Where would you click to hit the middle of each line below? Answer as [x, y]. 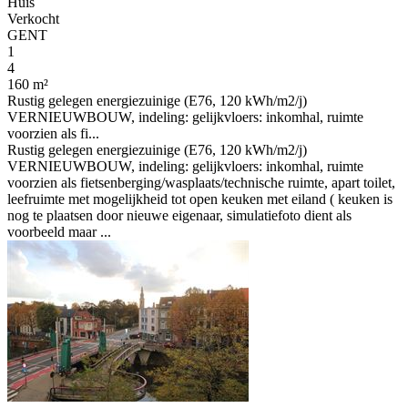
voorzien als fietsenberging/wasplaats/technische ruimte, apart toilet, [201, 183]
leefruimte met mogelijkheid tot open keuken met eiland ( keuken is [200, 199]
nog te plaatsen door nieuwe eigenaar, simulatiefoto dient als [179, 215]
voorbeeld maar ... [59, 232]
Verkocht [33, 19]
